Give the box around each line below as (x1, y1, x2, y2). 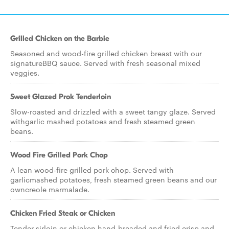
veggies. (10, 67, 39, 78)
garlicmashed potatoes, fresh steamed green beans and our (10, 174, 217, 185)
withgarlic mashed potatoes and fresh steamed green (10, 116, 195, 126)
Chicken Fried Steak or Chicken (10, 209, 115, 218)
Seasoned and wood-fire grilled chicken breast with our (10, 48, 202, 58)
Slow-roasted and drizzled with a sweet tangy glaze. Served (10, 106, 216, 117)
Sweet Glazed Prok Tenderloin (10, 92, 111, 101)
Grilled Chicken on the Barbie (10, 34, 109, 43)
